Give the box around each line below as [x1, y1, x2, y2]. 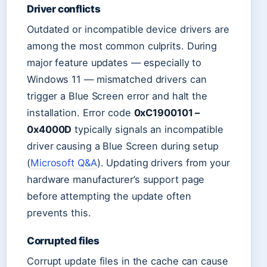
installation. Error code [27, 106, 134, 119]
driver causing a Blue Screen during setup [27, 139, 219, 152]
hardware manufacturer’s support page [27, 173, 205, 185]
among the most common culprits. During [27, 39, 218, 52]
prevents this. [27, 206, 91, 219]
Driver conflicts [27, 2, 101, 15]
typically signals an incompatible [72, 123, 223, 135]
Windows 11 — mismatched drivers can [27, 73, 207, 85]
